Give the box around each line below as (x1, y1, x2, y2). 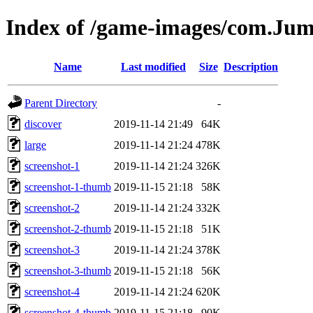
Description (224, 60, 278, 73)
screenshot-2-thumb (24, 222, 111, 235)
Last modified (121, 60, 186, 73)
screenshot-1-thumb (24, 180, 111, 193)
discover (24, 117, 61, 130)
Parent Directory (24, 96, 97, 109)
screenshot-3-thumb (24, 264, 111, 277)
